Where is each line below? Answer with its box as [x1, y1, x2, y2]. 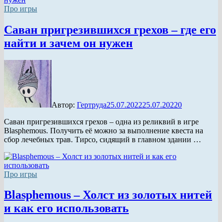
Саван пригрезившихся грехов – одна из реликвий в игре [4, 117, 199, 126]
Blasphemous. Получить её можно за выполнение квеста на [4, 126, 203, 135]
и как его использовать [4, 202, 129, 215]
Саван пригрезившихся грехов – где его [4, 23, 216, 36]
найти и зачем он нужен [4, 36, 133, 50]
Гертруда [77, 100, 107, 109]
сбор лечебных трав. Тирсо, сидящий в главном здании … [4, 135, 201, 144]
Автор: [52, 100, 77, 109]
